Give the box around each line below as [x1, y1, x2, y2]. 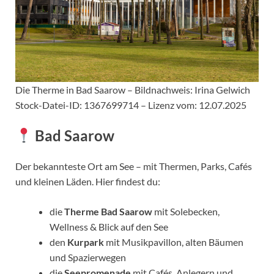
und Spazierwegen [50, 251, 126, 263]
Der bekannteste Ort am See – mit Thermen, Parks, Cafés [15, 160, 252, 172]
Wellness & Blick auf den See [50, 220, 168, 232]
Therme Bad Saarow [64, 205, 152, 217]
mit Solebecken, [152, 205, 220, 217]
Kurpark [67, 235, 104, 248]
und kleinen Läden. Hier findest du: [15, 175, 160, 187]
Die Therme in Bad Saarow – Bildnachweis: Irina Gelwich [15, 84, 250, 96]
